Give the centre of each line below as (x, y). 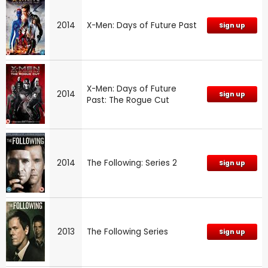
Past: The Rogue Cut (128, 100)
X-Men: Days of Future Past (142, 25)
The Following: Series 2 (132, 163)
